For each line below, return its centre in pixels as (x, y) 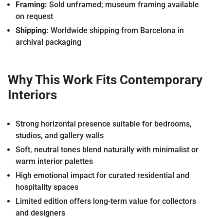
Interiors (32, 95)
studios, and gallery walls (60, 135)
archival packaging (48, 42)
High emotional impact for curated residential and (102, 175)
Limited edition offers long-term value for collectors (106, 201)
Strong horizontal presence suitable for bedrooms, (104, 124)
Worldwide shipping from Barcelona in (116, 30)
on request (34, 16)
